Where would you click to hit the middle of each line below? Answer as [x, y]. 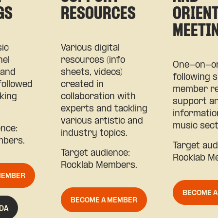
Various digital [90, 48]
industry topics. [94, 133]
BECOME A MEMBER [104, 200]
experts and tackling [104, 109]
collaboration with [98, 97]
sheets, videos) [91, 73]
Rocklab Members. [99, 165]
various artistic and [102, 121]
